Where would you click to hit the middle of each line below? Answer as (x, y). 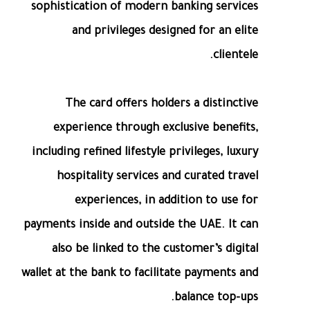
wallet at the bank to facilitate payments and (140, 274)
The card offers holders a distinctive (162, 105)
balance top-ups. (216, 299)
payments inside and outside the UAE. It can (141, 226)
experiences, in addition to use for (166, 202)
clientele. (236, 56)
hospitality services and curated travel (157, 177)
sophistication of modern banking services (145, 8)
